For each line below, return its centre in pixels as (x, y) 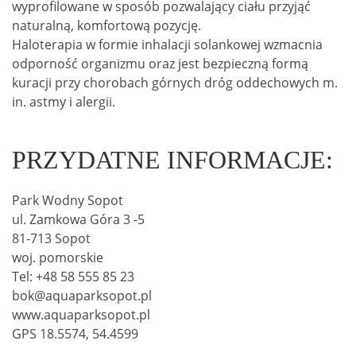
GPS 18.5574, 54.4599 (75, 334)
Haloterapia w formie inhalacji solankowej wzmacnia (167, 45)
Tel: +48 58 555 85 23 (73, 277)
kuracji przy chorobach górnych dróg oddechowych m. (175, 83)
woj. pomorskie (58, 258)
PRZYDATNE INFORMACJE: (172, 159)
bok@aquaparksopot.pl (82, 296)
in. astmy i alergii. (64, 102)
